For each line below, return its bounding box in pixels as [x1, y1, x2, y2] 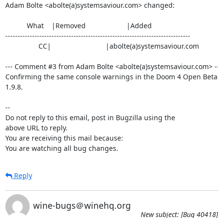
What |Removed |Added [5, 20, 27, 30]
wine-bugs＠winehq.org [33, 199, 131, 211]
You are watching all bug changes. [5, 143, 118, 153]
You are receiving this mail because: [5, 133, 123, 143]
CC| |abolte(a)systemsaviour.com [5, 41, 38, 51]
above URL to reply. [5, 123, 68, 132]
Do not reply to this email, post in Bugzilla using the [5, 112, 175, 122]
